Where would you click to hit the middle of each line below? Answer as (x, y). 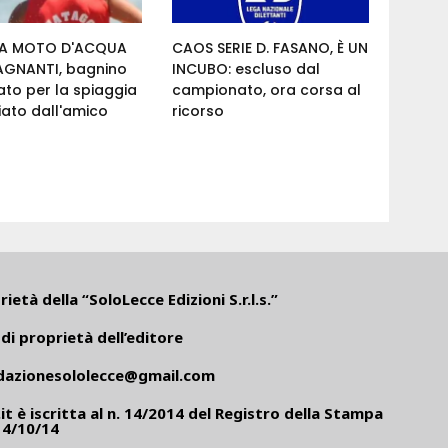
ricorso (198, 111)
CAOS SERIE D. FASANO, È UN (270, 48)
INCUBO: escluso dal (246, 69)
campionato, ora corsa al (267, 90)
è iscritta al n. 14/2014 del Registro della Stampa (197, 413)
